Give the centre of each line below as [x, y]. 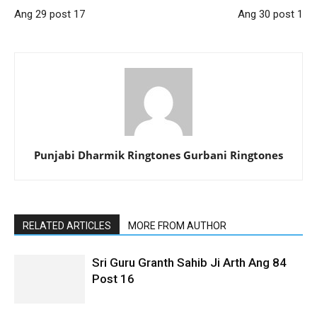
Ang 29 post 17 [50, 14]
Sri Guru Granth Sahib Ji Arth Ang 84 [189, 262]
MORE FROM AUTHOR [177, 225]
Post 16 [113, 278]
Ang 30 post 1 [270, 14]
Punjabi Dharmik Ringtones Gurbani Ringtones [158, 155]
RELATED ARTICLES [67, 225]
